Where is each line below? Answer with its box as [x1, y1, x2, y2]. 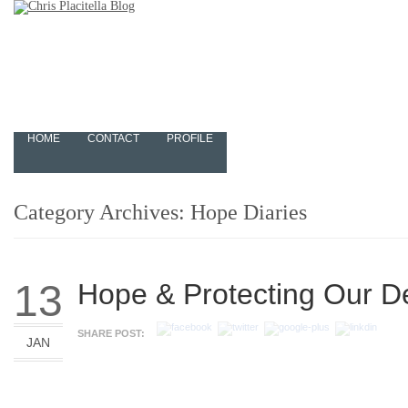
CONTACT [87, 132, 139, 145]
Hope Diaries [190, 200, 307, 224]
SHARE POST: [77, 328, 145, 339]
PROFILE [167, 132, 213, 145]
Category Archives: [14, 200, 190, 224]
